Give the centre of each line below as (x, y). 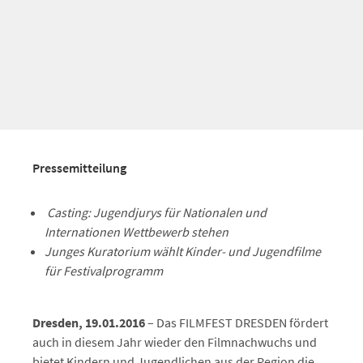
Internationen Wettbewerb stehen (137, 232)
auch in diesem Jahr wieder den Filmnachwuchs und (175, 342)
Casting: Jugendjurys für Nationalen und (156, 213)
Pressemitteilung (79, 168)
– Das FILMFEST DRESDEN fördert (238, 323)
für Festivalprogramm (104, 271)
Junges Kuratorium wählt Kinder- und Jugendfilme (183, 252)
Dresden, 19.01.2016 (90, 323)
